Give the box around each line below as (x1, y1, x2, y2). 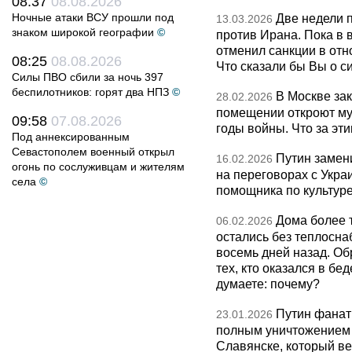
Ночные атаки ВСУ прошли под (12, 11, 174, 24)
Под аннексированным (12, 130, 130, 143)
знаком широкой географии (12, 26, 154, 38)
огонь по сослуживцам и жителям (12, 160, 185, 173)
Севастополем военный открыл (12, 145, 174, 158)
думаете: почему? (216, 277, 320, 291)
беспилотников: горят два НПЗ (12, 86, 169, 98)
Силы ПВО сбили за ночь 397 (12, 71, 163, 83)
